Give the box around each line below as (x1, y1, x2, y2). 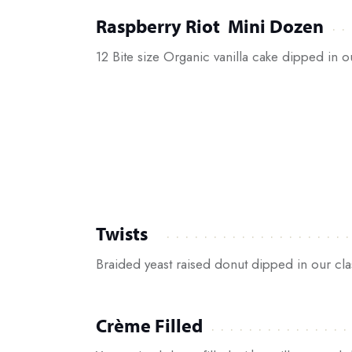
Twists (96, 221, 148, 245)
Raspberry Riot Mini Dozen (96, 13, 324, 38)
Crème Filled (96, 313, 203, 338)
